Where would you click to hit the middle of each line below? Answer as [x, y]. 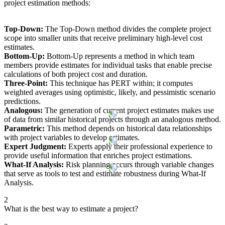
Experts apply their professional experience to [139, 146]
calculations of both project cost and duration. [76, 74]
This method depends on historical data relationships [128, 128]
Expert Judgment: [35, 146]
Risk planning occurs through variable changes [139, 164]
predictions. [22, 101]
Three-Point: [26, 83]
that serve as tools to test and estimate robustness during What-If [105, 173]
